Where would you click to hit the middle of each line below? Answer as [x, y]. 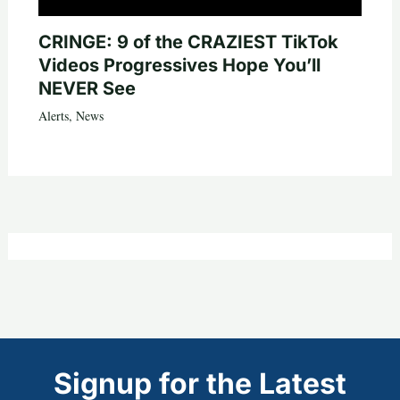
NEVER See [87, 89]
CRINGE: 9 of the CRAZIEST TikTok [188, 42]
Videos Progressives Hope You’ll [179, 66]
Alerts [53, 116]
